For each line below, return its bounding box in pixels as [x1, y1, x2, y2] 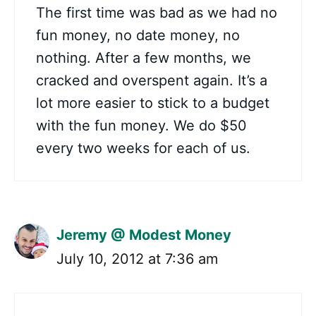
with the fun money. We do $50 [36, 117, 247, 134]
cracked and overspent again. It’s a [36, 72, 267, 89]
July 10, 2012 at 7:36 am [56, 250, 218, 267]
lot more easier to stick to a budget [36, 95, 269, 111]
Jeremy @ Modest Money [56, 226, 231, 243]
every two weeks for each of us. [36, 140, 250, 157]
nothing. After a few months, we [36, 49, 251, 66]
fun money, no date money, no [36, 27, 240, 44]
